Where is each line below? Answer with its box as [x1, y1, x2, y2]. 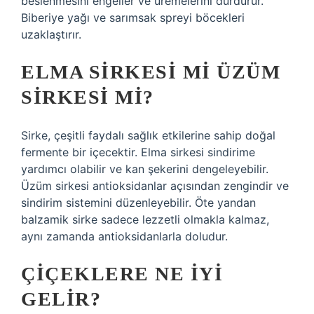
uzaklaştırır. [21, 27, 81, 41]
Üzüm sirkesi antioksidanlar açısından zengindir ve [21, 179, 289, 193]
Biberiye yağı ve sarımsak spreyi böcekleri [21, 11, 245, 25]
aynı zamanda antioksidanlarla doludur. [21, 229, 228, 243]
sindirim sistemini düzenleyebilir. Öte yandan [21, 196, 256, 210]
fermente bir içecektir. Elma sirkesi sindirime [21, 145, 255, 159]
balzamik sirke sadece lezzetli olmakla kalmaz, [21, 212, 269, 226]
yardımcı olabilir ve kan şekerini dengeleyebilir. [21, 162, 268, 176]
